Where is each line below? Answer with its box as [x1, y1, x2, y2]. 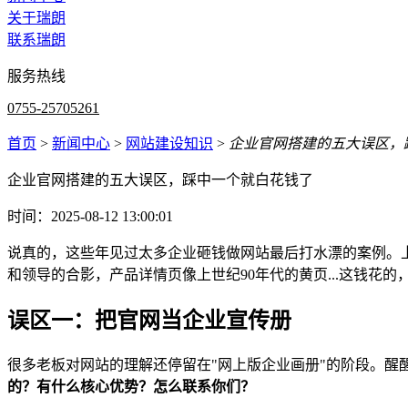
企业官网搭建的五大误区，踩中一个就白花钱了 [7, 172, 313, 188]
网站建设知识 [126, 136, 213, 151]
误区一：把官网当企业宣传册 [7, 308, 291, 332]
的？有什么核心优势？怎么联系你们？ [7, 378, 255, 394]
